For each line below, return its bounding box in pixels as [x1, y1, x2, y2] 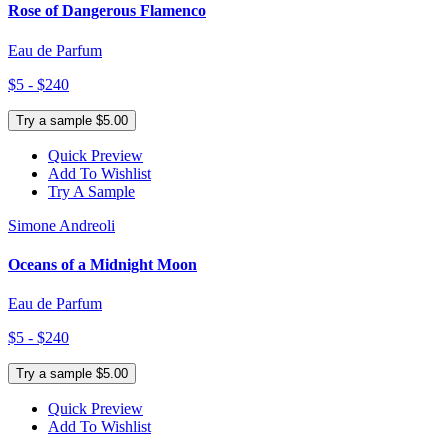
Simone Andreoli [8, 216, 115, 234]
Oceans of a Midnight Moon [8, 255, 197, 273]
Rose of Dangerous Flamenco [8, 2, 206, 20]
